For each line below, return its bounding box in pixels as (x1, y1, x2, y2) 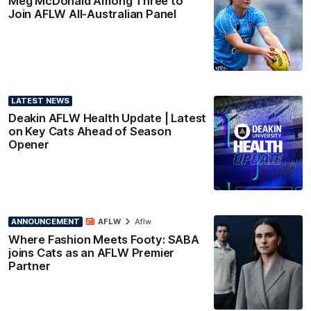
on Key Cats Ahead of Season (8, 124, 171, 138)
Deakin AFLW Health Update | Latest (8, 110, 207, 125)
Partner (8, 259, 51, 274)
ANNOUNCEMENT (11, 216, 80, 226)
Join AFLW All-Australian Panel (8, 6, 176, 21)
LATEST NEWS (11, 95, 69, 106)
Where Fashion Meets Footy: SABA (8, 233, 199, 247)
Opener (8, 137, 49, 151)
